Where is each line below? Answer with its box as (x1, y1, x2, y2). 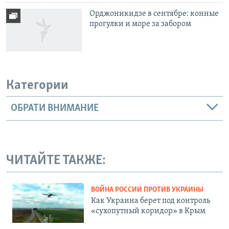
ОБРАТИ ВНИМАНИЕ (11, 103, 99, 114)
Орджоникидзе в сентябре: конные (89, 10, 219, 18)
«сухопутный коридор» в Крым (91, 207, 205, 216)
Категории (6, 79, 68, 93)
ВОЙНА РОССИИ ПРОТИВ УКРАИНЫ (91, 186, 203, 194)
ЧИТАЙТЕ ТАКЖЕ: (6, 154, 106, 168)
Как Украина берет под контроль (91, 197, 210, 205)
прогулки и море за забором (89, 20, 192, 29)
